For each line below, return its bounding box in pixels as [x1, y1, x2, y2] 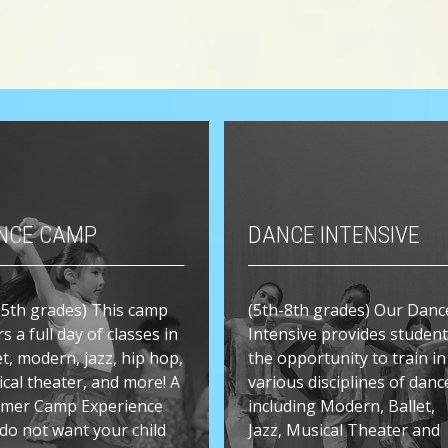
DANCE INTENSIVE [248, 221, 420, 250]
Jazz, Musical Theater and [248, 419, 440, 442]
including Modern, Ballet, [248, 395, 435, 418]
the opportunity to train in [248, 347, 446, 370]
